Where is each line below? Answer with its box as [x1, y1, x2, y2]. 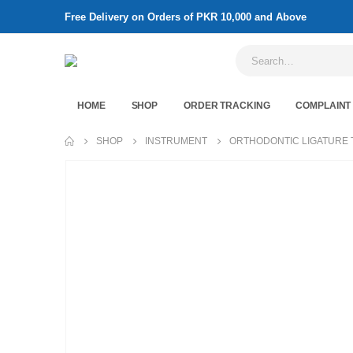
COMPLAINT [295, 100, 351, 111]
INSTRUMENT [145, 136, 207, 147]
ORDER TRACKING [184, 100, 270, 111]
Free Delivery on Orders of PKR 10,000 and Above [65, 11, 307, 23]
